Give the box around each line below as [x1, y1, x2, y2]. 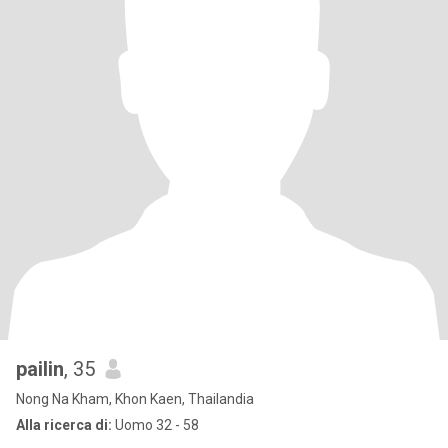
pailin [16, 357, 64, 381]
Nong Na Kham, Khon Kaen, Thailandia [16, 391, 254, 407]
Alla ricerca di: [16, 417, 112, 433]
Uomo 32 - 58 [112, 417, 199, 433]
